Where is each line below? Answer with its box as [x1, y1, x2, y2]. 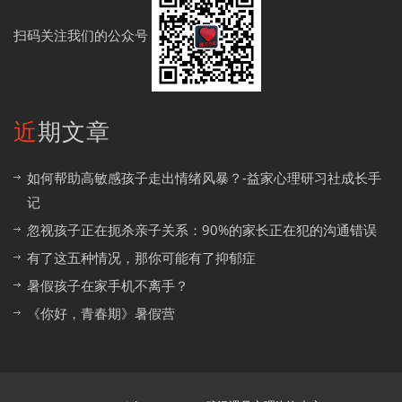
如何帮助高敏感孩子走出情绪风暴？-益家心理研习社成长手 [27, 169, 381, 188]
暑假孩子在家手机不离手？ [27, 276, 188, 295]
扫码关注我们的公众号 [13, 26, 152, 45]
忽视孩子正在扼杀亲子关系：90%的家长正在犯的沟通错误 [27, 221, 377, 240]
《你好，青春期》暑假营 [27, 304, 175, 323]
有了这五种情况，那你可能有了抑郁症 [27, 249, 256, 267]
